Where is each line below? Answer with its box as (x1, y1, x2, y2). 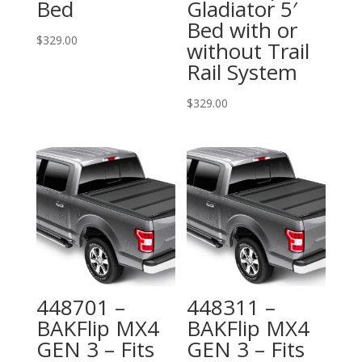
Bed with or (187, 15, 298, 44)
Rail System (187, 57, 298, 86)
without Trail (187, 36, 310, 65)
